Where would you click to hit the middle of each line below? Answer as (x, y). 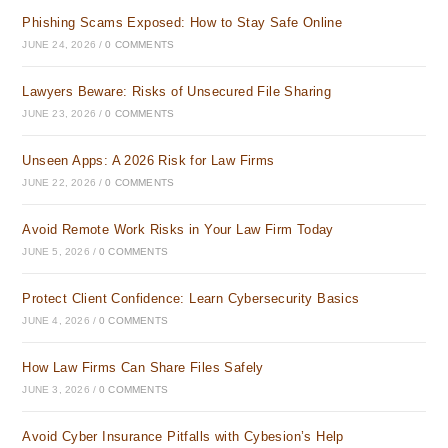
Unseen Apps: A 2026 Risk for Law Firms (148, 160)
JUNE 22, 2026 (59, 182)
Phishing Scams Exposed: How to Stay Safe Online (182, 22)
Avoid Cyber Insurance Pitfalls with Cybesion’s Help (183, 436)
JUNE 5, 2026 (56, 251)
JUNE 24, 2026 (59, 44)
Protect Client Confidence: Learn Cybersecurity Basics (191, 298)
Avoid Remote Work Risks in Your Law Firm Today (178, 229)
